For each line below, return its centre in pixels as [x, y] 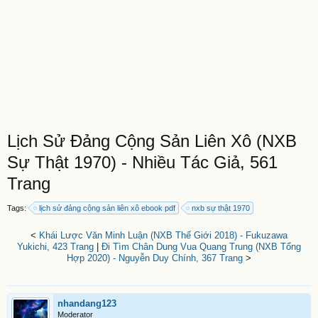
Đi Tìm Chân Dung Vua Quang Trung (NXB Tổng [201, 247]
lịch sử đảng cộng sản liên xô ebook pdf [107, 208]
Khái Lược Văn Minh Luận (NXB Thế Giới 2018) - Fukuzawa [163, 235]
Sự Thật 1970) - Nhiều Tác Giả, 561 [142, 162]
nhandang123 [87, 303]
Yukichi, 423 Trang [55, 247]
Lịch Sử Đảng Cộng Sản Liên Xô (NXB [152, 141]
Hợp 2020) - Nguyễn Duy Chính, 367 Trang [155, 258]
